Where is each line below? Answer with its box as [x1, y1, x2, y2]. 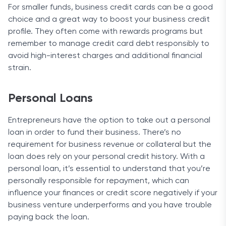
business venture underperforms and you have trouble [8, 201, 212, 209]
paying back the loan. [8, 213, 89, 221]
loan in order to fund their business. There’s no [8, 129, 181, 137]
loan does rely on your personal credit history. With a [8, 153, 205, 161]
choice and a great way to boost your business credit [8, 16, 210, 24]
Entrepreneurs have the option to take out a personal [8, 117, 210, 125]
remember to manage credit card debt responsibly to [8, 40, 209, 48]
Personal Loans [8, 92, 93, 104]
